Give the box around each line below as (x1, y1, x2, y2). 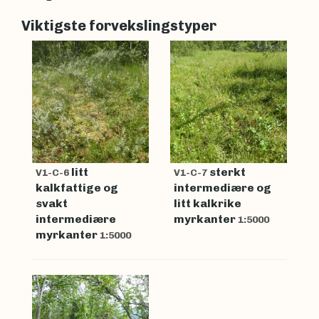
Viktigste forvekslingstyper (21, 16, 216, 34)
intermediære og (174, 181, 271, 195)
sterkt (209, 165, 246, 179)
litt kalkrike (174, 197, 241, 211)
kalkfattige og (36, 181, 118, 195)
